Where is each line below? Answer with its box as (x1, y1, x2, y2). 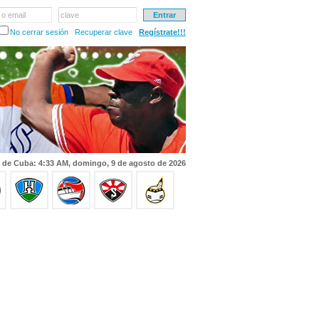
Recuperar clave (75, 28, 132, 36)
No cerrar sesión (10, 28, 68, 36)
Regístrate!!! (139, 28, 186, 36)
